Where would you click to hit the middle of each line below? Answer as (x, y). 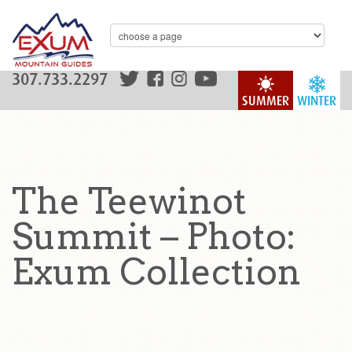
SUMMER (266, 101)
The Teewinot (129, 201)
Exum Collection (156, 272)
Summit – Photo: (154, 236)
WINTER (317, 101)
